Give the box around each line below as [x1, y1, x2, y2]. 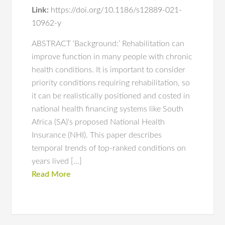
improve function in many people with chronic [32, 53, 193, 61]
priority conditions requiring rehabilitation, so [32, 79, 190, 87]
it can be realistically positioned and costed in [32, 92, 190, 100]
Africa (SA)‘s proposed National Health [32, 118, 165, 126]
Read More [32, 170, 71, 178]
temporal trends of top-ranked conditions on [32, 144, 186, 152]
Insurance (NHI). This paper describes [32, 131, 162, 139]
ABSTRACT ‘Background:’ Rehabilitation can [32, 40, 185, 48]
